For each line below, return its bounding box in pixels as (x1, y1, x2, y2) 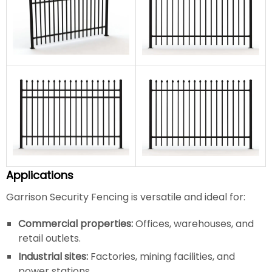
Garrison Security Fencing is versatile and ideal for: (6, 189, 245, 204)
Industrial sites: (18, 249, 88, 263)
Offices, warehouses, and (133, 216, 254, 231)
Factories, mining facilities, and (88, 249, 235, 263)
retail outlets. (18, 231, 81, 245)
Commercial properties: (18, 216, 133, 231)
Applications (6, 167, 73, 183)
